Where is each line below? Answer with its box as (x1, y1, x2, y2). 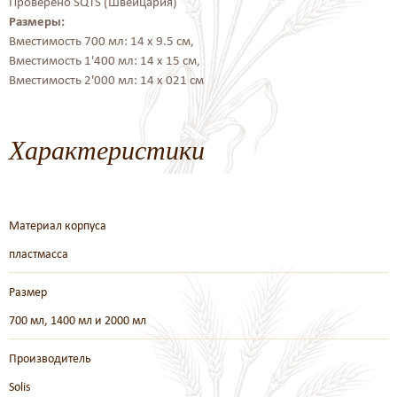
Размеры (9, 13, 61, 29)
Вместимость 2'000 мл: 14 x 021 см (9, 72, 204, 88)
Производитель (9, 350, 91, 366)
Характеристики (9, 131, 205, 167)
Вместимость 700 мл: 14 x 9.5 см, (9, 33, 194, 49)
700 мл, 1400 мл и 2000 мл (9, 312, 146, 328)
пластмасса (9, 245, 68, 261)
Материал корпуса (9, 217, 106, 233)
